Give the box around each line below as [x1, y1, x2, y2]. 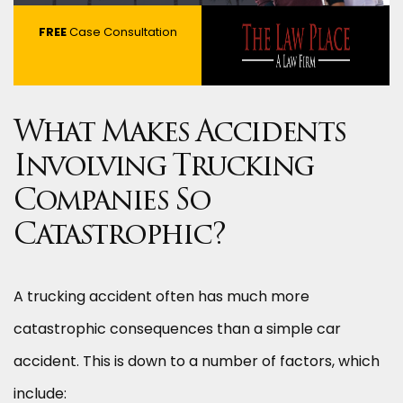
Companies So [13, 188, 210, 218]
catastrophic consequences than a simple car [13, 318, 341, 340]
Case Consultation [66, 23, 177, 41]
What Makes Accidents [13, 120, 346, 149]
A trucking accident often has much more [13, 286, 309, 308]
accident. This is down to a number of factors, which [13, 351, 380, 372]
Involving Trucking [13, 154, 313, 184]
